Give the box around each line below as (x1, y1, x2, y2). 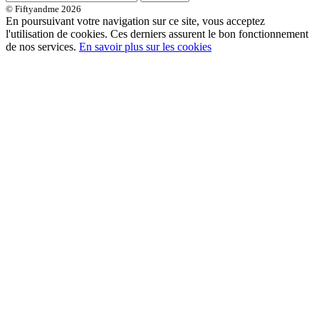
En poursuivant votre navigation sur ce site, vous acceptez (6, 15, 265, 28)
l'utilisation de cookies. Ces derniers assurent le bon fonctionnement (6, 28, 308, 41)
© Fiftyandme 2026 (6, 4, 81, 15)
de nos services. (6, 41, 79, 53)
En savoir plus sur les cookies (79, 41, 211, 53)
